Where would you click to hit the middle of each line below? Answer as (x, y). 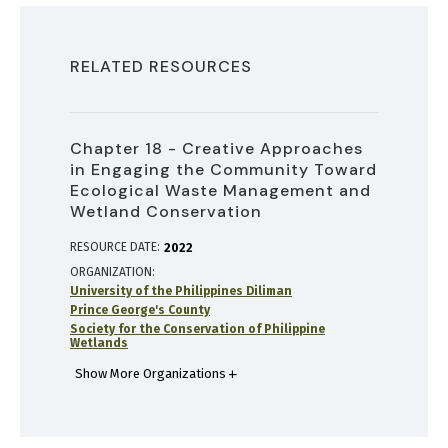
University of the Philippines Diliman (181, 291)
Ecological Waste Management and (220, 190)
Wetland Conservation (166, 211)
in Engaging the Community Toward (223, 169)
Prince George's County (140, 310)
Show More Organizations (150, 373)
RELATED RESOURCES (161, 66)
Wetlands (99, 343)
